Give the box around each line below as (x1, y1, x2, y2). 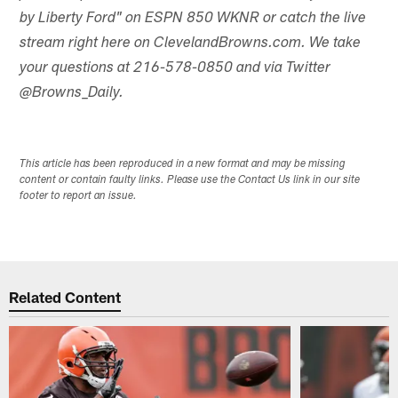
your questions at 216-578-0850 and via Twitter (20, 60, 331, 76)
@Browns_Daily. (20, 85, 124, 101)
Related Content (9, 287, 122, 306)
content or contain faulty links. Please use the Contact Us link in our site (20, 175, 361, 187)
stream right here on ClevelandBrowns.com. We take (20, 36, 362, 52)
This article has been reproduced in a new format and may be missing (20, 159, 346, 171)
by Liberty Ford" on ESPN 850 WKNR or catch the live (20, 11, 367, 27)
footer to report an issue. (20, 191, 138, 203)
